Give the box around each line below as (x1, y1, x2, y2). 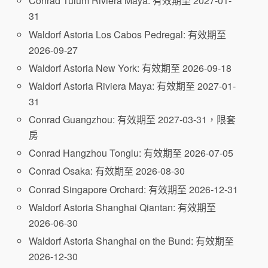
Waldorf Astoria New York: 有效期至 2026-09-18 (29, 60, 232, 75)
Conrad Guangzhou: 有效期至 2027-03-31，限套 (29, 112, 236, 127)
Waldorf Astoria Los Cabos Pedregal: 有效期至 (29, 27, 227, 41)
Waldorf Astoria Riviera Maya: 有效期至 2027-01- (29, 78, 236, 93)
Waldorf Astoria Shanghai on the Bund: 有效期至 (29, 233, 234, 248)
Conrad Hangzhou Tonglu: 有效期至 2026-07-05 (29, 146, 234, 160)
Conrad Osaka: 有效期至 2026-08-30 (29, 164, 185, 178)
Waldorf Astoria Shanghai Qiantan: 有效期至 (29, 200, 217, 214)
